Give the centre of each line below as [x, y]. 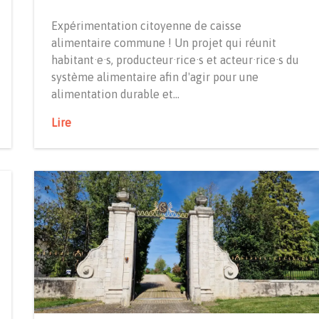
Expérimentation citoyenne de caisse [146, 25]
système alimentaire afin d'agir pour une [155, 77]
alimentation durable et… [115, 94]
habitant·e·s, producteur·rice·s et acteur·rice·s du [175, 59]
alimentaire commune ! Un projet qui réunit [164, 42]
